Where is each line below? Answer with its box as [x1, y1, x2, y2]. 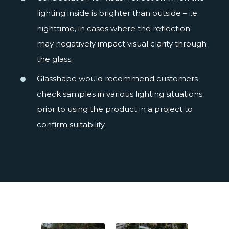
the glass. [37, 54, 73, 64]
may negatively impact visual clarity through [37, 38, 207, 49]
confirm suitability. [37, 119, 106, 129]
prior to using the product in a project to [37, 104, 193, 114]
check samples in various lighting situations [37, 88, 202, 99]
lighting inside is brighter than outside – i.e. [37, 8, 199, 18]
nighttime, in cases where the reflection [37, 23, 190, 33]
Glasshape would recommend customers [37, 73, 198, 83]
